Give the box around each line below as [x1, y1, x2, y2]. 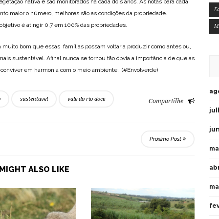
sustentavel [20, 95, 48, 102]
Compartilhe [149, 97, 183, 105]
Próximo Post [150, 135, 183, 142]
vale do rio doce [67, 95, 105, 102]
